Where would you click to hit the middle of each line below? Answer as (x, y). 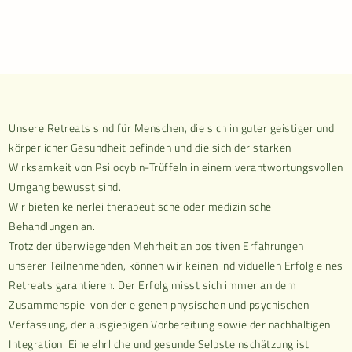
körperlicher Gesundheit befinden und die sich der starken (150, 147)
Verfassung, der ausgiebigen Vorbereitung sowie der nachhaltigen (170, 324)
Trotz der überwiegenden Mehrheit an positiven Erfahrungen (156, 246)
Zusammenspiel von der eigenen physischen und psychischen (159, 304)
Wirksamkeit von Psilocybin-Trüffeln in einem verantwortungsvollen (176, 167)
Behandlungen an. (52, 226)
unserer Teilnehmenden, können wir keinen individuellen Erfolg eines (176, 265)
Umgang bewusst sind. (65, 187)
